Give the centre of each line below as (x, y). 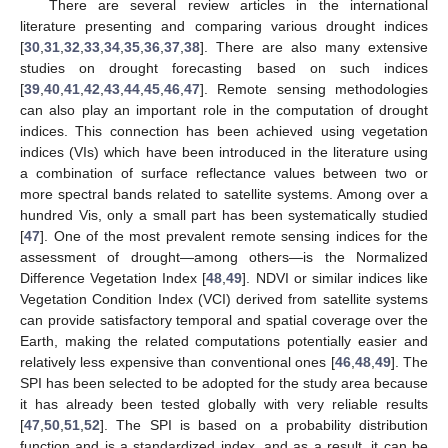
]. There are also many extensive (314, 46)
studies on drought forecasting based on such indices (224, 67)
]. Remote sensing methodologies (314, 88)
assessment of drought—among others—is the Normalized (224, 256)
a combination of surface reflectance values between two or (224, 172)
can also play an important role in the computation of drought (224, 109)
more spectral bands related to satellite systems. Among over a (224, 193)
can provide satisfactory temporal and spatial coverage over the (224, 319)
